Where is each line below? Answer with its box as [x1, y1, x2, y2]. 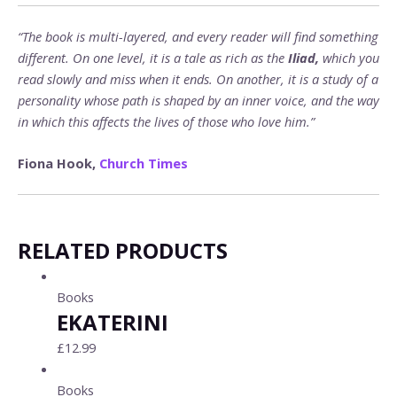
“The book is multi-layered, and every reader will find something [18, 27, 378, 45]
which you [319, 48, 379, 66]
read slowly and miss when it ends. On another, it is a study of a [18, 69, 378, 88]
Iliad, [288, 48, 319, 66]
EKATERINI [56, 307, 168, 338]
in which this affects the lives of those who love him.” [18, 112, 315, 130]
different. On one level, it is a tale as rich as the [18, 48, 288, 66]
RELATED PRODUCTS [18, 236, 228, 266]
